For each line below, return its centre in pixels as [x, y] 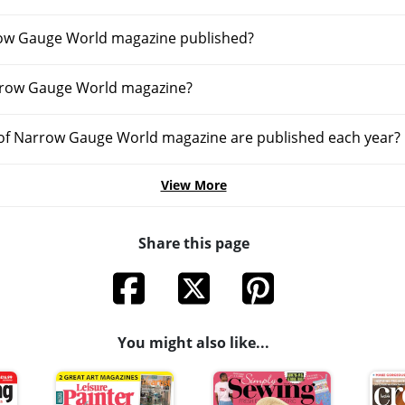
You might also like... [193, 343]
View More [193, 185]
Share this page [193, 243]
